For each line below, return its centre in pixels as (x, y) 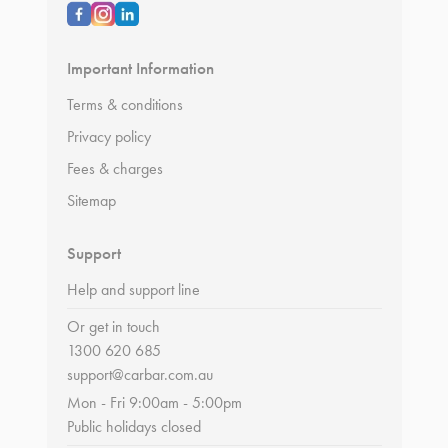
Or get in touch (113, 326)
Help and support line (133, 289)
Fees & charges (114, 168)
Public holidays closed (133, 426)
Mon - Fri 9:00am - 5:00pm (154, 402)
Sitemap (91, 200)
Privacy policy (108, 136)
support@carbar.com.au (139, 374)
